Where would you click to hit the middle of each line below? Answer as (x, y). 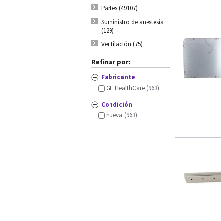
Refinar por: (111, 62)
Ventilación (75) (122, 44)
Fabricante (118, 77)
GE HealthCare (125, 88)
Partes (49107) (119, 8)
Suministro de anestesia (132, 22)
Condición (117, 104)
